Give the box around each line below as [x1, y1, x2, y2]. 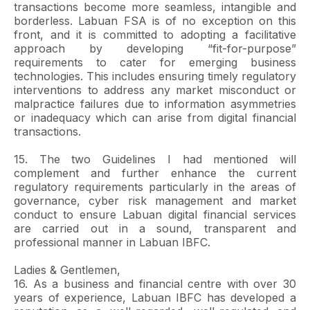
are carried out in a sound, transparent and [14, 221, 296, 235]
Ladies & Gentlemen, [14, 263, 120, 277]
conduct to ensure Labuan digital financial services [14, 208, 296, 221]
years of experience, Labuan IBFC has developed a [14, 291, 296, 304]
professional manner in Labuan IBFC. [14, 235, 210, 249]
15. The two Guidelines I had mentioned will [14, 152, 296, 166]
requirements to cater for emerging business [14, 55, 296, 69]
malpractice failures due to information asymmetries [14, 97, 296, 111]
